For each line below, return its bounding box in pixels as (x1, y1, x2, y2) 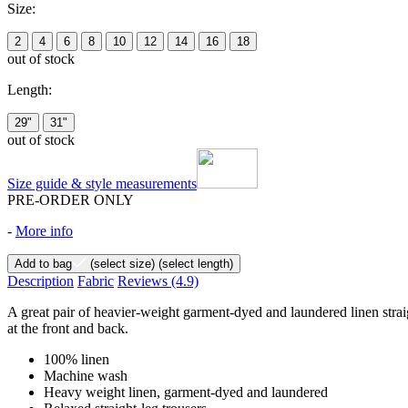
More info (15, 222, 73, 239)
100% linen (44, 351, 109, 367)
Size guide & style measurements (7, 175, 197, 191)
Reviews (117, 272, 171, 289)
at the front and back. (7, 320, 128, 336)
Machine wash (44, 367, 127, 383)
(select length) (155, 256, 233, 270)
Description (7, 272, 74, 289)
